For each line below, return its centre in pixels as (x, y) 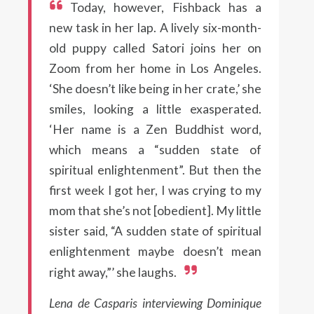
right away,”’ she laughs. (113, 272)
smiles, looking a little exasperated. (155, 109)
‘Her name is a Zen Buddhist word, (155, 129)
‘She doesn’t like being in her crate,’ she (155, 89)
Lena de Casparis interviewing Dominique (155, 303)
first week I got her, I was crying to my (155, 190)
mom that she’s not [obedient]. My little (155, 211)
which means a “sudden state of (155, 150)
